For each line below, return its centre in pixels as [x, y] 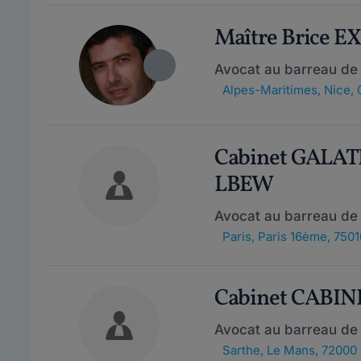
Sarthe [241, 350]
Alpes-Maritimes [270, 90]
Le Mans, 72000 [311, 350]
